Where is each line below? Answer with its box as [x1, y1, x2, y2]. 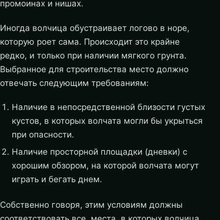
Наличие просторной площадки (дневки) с [11, 147, 187, 157]
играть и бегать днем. [11, 174, 102, 185]
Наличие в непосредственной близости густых [11, 102, 205, 112]
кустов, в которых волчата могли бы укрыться [11, 115, 203, 126]
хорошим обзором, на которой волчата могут [11, 161, 199, 171]
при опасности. [11, 129, 74, 139]
